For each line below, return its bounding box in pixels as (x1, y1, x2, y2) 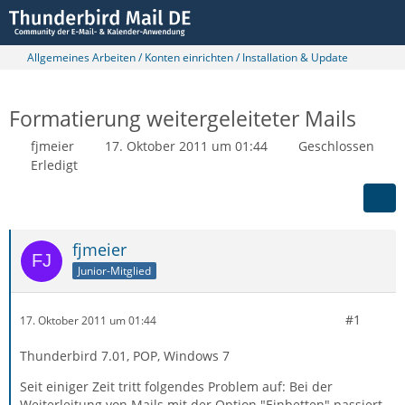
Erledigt (31, 156, 78, 174)
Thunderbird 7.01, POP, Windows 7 (20, 347, 230, 364)
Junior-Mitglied (78, 262, 151, 278)
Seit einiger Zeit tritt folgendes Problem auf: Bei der (20, 378, 333, 395)
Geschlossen (298, 137, 374, 155)
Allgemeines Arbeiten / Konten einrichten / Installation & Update (27, 50, 348, 65)
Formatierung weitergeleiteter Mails (9, 104, 356, 133)
